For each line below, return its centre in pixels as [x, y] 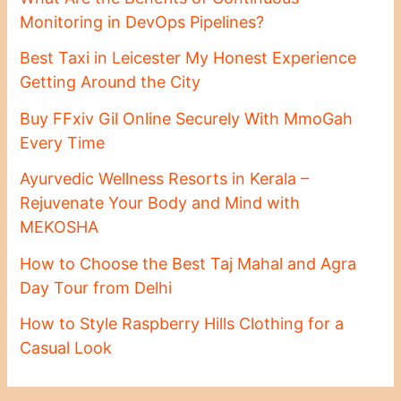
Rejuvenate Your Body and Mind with [160, 203]
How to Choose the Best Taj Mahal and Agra [188, 263]
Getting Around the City [111, 82]
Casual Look [66, 348]
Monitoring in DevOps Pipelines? [142, 21]
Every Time [63, 142]
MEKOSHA [60, 227]
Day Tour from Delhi [96, 287]
